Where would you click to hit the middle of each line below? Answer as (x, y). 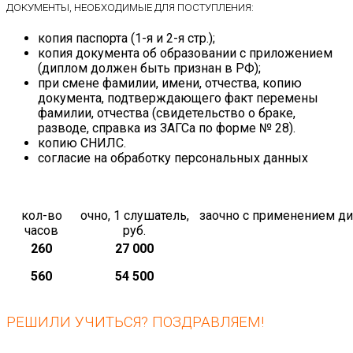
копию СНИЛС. (82, 143)
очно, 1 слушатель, (134, 216)
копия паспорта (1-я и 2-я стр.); (126, 39)
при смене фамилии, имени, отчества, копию (170, 84)
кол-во (41, 216)
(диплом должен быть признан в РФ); (149, 69)
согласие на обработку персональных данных (173, 158)
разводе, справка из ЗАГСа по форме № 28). (167, 128)
